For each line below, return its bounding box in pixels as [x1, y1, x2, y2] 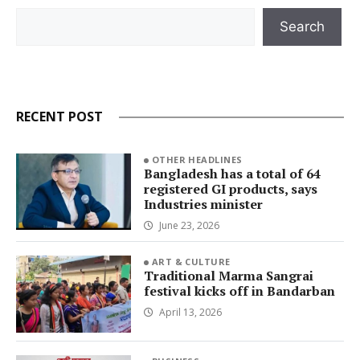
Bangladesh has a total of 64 [143, 164, 321, 182]
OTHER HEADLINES [151, 153, 243, 166]
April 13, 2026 [158, 305, 222, 320]
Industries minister [143, 194, 263, 213]
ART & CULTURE [151, 256, 231, 268]
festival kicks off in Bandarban [143, 282, 335, 301]
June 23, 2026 [158, 218, 219, 232]
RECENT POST [16, 108, 103, 126]
